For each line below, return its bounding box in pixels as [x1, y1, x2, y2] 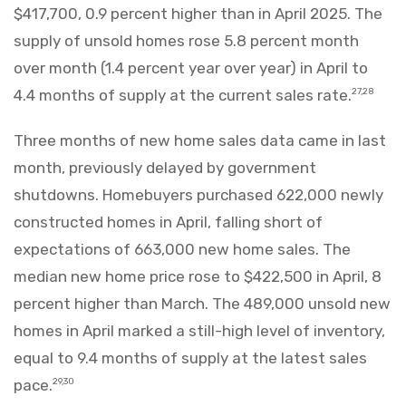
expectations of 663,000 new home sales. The [14, 239, 351, 258]
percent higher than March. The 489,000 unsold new [14, 294, 391, 313]
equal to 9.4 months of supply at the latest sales [14, 348, 367, 367]
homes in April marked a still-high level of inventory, [14, 321, 385, 340]
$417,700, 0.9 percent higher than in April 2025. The [14, 4, 382, 23]
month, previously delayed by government [14, 158, 316, 177]
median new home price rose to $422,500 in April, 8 [14, 266, 382, 285]
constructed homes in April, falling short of [14, 212, 323, 231]
